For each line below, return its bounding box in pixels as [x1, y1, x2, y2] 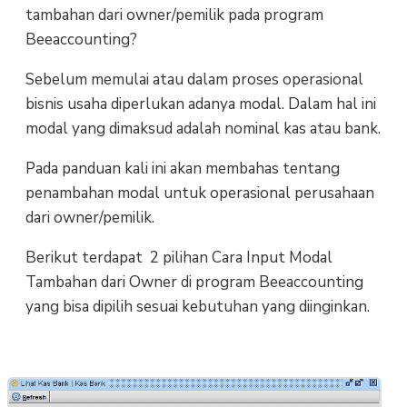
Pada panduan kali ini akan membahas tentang [25, 157, 340, 179]
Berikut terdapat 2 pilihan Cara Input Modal [25, 246, 333, 268]
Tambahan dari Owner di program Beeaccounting [25, 271, 363, 293]
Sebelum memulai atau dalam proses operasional [25, 68, 363, 90]
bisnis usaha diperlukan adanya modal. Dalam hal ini [25, 93, 376, 114]
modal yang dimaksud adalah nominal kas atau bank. [25, 117, 381, 139]
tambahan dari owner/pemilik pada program [25, 4, 323, 25]
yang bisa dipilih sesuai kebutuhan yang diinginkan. [25, 295, 370, 317]
